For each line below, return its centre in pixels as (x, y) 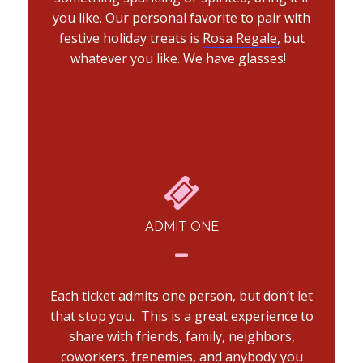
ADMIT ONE (181, 227)
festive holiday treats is (130, 38)
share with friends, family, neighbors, (181, 337)
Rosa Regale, (241, 38)
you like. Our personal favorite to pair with (181, 18)
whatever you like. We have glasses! (181, 59)
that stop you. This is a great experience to (181, 316)
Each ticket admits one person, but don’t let (181, 296)
